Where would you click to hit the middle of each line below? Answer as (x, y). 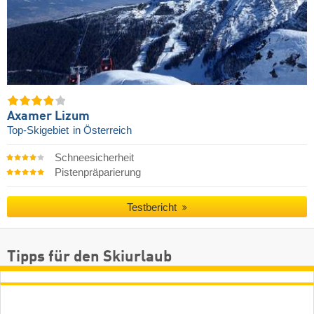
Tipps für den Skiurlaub (89, 257)
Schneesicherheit (94, 157)
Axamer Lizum (48, 116)
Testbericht (153, 207)
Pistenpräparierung (97, 172)
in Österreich (102, 130)
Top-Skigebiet (39, 130)
